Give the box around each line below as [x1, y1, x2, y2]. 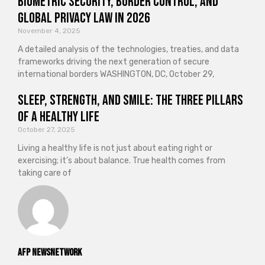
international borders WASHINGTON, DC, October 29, [18, 69, 214, 80]
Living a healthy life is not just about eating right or [18, 143, 212, 154]
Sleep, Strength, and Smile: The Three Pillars [18, 92, 243, 109]
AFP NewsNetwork [18, 247, 82, 259]
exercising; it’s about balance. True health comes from [18, 156, 225, 166]
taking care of [18, 168, 72, 179]
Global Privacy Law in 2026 [18, 9, 150, 27]
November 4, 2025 [18, 27, 80, 35]
